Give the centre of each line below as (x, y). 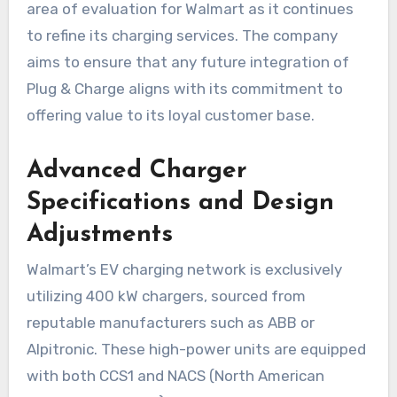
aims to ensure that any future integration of (187, 62)
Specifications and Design (180, 202)
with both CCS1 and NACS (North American (175, 375)
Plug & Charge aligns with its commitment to (184, 88)
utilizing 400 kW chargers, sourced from (166, 296)
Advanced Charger (136, 171)
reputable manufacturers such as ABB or (170, 322)
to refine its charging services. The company (182, 35)
